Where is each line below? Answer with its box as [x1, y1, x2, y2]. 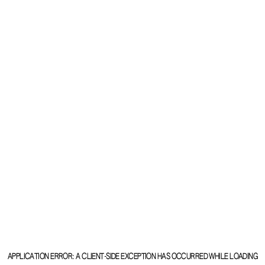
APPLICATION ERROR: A [7, 253, 82, 261]
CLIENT [82, 253, 104, 261]
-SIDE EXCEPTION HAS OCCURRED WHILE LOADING [104, 253, 258, 261]
